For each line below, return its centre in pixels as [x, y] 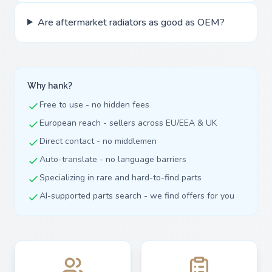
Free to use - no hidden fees [94, 104]
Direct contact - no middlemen [98, 141]
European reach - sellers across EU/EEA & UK [128, 123]
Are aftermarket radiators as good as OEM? [131, 22]
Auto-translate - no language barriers [113, 159]
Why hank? [50, 85]
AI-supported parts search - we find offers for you [137, 195]
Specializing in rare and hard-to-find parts [121, 177]
